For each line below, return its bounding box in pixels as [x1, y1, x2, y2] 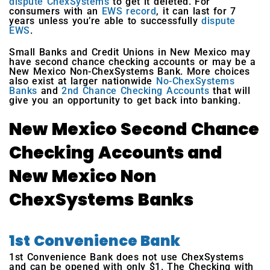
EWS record [101, 5, 157, 17]
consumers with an [9, 5, 102, 17]
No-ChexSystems [156, 75, 234, 87]
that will [209, 85, 251, 97]
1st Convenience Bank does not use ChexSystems [9, 251, 244, 263]
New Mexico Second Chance [9, 118, 259, 142]
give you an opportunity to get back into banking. [9, 95, 241, 107]
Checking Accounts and [9, 141, 222, 165]
